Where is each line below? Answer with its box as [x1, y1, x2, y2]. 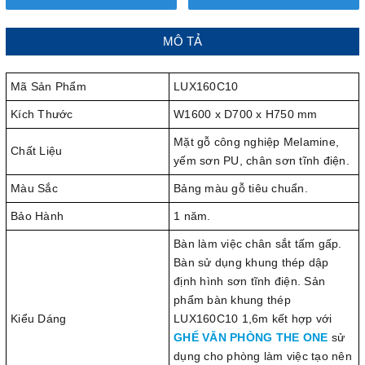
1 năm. [174, 209, 211, 223]
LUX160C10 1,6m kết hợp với [174, 312, 332, 326]
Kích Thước [11, 108, 73, 121]
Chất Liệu [11, 144, 63, 158]
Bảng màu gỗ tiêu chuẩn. [174, 182, 308, 196]
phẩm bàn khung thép [174, 293, 291, 307]
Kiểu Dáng [11, 312, 67, 326]
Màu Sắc [11, 182, 58, 196]
